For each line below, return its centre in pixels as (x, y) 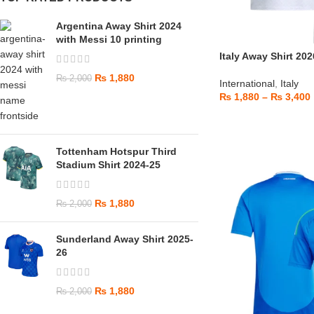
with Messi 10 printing (109, 39)
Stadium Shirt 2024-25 (108, 165)
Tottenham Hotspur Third (116, 151)
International (247, 83)
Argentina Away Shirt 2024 (119, 26)
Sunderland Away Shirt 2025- (125, 239)
